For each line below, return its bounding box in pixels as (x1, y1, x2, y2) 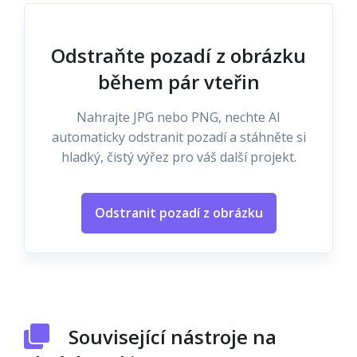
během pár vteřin (97, 69, 260, 95)
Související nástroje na (69, 324, 277, 350)
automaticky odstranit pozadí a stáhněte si (51, 128, 306, 146)
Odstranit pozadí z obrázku (94, 204, 263, 222)
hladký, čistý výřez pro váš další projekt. (61, 148, 296, 166)
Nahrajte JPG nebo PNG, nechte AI (76, 108, 280, 126)
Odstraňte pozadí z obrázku (51, 42, 306, 69)
